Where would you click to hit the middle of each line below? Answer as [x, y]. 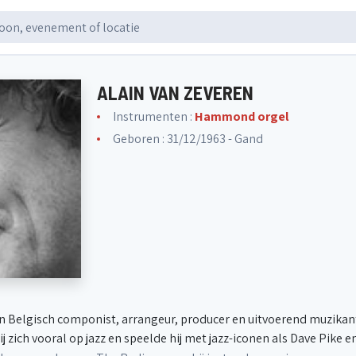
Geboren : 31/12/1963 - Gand [188, 139]
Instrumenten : [154, 116]
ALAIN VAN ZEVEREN [175, 93]
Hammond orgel [242, 116]
